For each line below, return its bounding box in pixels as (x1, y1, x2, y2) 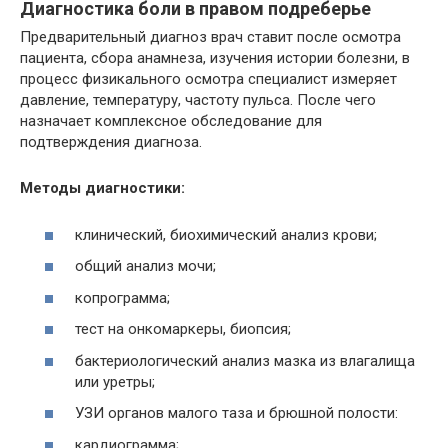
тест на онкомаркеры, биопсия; (75, 320, 291, 338)
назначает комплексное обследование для (20, 112, 322, 130)
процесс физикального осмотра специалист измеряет (20, 70, 397, 88)
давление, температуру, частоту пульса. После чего (20, 91, 376, 109)
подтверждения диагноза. (20, 133, 202, 151)
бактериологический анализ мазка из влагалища (75, 351, 415, 370)
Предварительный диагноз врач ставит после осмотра (20, 28, 401, 46)
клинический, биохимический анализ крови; (75, 225, 377, 244)
